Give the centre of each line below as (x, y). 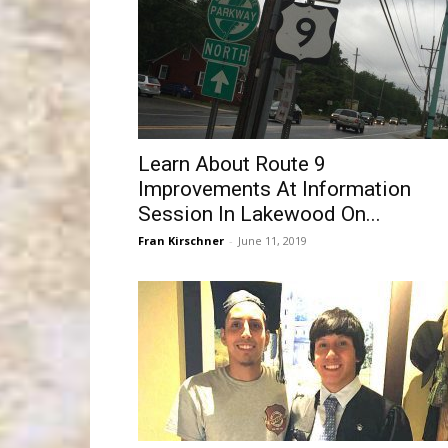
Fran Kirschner (181, 240)
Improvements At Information (274, 189)
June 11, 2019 (272, 240)
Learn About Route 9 (232, 164)
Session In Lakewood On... (259, 214)
